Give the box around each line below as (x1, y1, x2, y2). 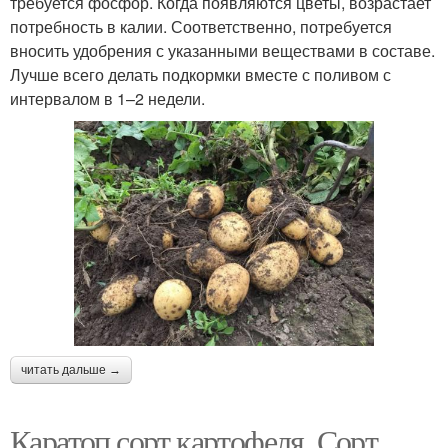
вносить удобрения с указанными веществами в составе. (10, 39, 435, 63)
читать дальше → (21, 363, 121, 378)
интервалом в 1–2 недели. (10, 87, 205, 111)
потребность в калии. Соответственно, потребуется (10, 15, 392, 39)
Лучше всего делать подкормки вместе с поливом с (10, 63, 391, 87)
